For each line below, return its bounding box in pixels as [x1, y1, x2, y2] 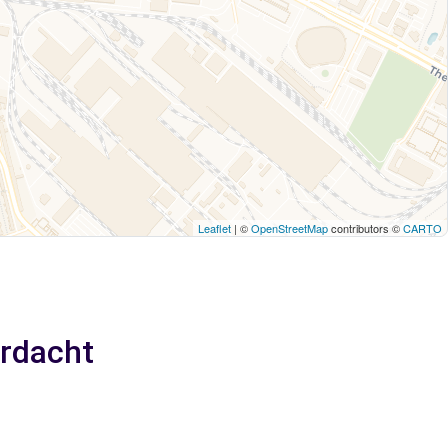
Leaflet [198, 220, 231, 236]
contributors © [328, 220, 403, 236]
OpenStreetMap [251, 220, 328, 236]
